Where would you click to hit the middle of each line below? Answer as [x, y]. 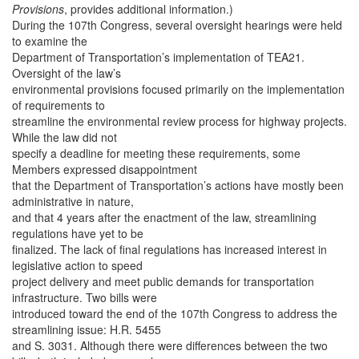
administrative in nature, [73, 202]
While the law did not [65, 137]
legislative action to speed [77, 266]
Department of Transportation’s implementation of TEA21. [158, 57]
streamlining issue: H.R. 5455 [87, 330]
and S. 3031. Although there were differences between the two [170, 346]
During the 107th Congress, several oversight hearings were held [177, 25]
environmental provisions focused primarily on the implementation [178, 89]
